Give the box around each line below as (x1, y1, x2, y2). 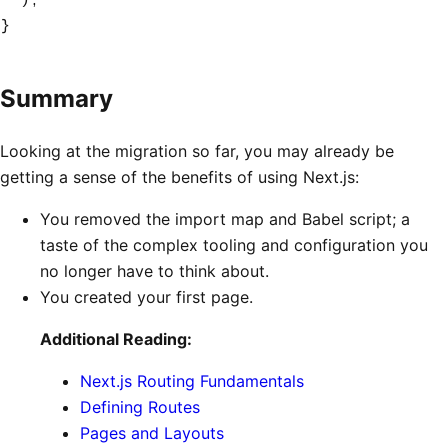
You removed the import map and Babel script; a (40, 209, 410, 230)
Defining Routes (80, 397, 200, 418)
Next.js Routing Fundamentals (80, 371, 304, 392)
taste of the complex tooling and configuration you (40, 235, 428, 256)
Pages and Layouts (80, 423, 224, 444)
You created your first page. (40, 287, 253, 308)
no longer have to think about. (40, 261, 269, 282)
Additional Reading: (40, 329, 192, 350)
